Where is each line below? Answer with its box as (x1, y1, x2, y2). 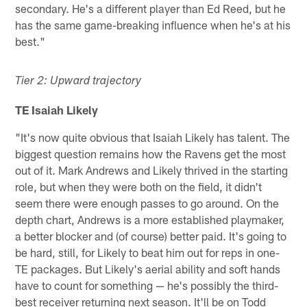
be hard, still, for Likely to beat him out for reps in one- (15, 245, 280, 259)
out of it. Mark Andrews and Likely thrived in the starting (15, 162, 288, 177)
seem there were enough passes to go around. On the (15, 195, 280, 210)
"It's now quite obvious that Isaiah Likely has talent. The (15, 130, 291, 144)
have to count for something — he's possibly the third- (15, 278, 279, 292)
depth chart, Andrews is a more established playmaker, (15, 212, 285, 226)
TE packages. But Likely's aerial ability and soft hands (15, 261, 281, 275)
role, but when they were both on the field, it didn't (15, 179, 262, 193)
